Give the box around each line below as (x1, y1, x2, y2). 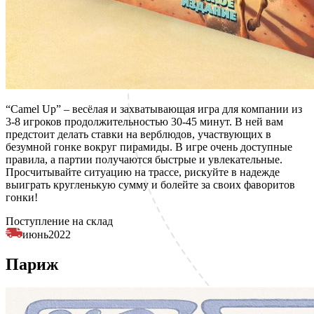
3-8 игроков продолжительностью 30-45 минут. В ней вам (6, 115, 283, 128)
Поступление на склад (6, 214, 113, 227)
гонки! (6, 191, 38, 203)
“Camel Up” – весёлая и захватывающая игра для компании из (6, 102, 302, 115)
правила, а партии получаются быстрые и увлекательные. (6, 153, 282, 165)
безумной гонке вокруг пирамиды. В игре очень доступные (6, 140, 292, 153)
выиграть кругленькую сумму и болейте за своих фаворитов (6, 178, 295, 191)
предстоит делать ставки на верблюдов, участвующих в (6, 128, 271, 140)
